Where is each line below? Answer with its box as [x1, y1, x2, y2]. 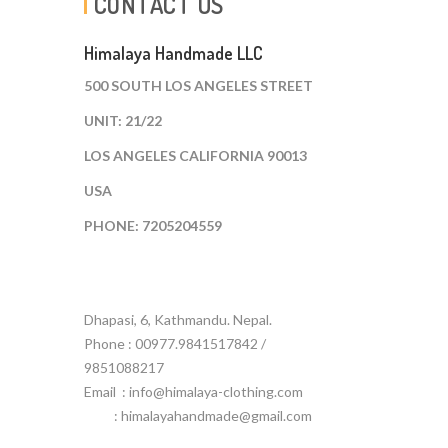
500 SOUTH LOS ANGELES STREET [83, 77, 313, 95]
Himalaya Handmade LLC [83, 42, 263, 65]
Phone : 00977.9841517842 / [83, 335, 266, 353]
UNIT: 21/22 [83, 112, 162, 130]
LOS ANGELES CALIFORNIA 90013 [83, 147, 307, 165]
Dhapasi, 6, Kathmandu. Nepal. [83, 311, 272, 329]
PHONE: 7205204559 [83, 217, 222, 235]
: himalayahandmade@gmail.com [83, 407, 312, 425]
